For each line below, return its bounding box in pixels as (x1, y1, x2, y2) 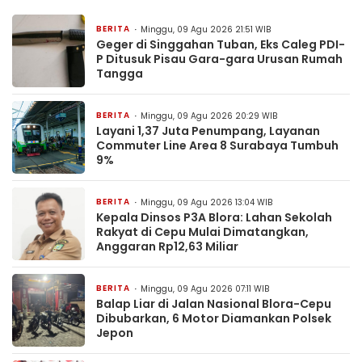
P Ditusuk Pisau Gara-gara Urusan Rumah (96, 51, 343, 68)
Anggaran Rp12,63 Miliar (96, 238, 238, 255)
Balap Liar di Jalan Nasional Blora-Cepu (96, 296, 331, 313)
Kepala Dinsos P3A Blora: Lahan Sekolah (96, 209, 332, 226)
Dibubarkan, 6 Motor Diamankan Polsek (96, 310, 331, 327)
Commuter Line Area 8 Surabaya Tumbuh (96, 137, 339, 154)
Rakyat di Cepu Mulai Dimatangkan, (96, 224, 309, 241)
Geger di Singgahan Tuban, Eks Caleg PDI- (96, 36, 345, 53)
